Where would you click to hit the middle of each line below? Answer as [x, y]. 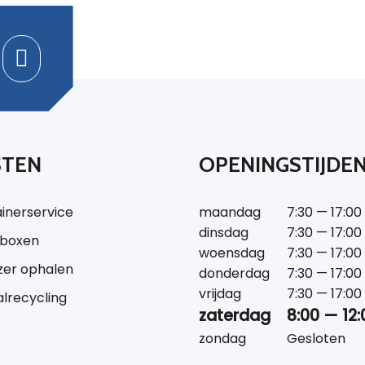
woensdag [232, 253]
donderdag [234, 273]
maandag [230, 212]
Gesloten [316, 338]
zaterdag [235, 315]
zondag [222, 338]
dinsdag [224, 232]
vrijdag [220, 293]
